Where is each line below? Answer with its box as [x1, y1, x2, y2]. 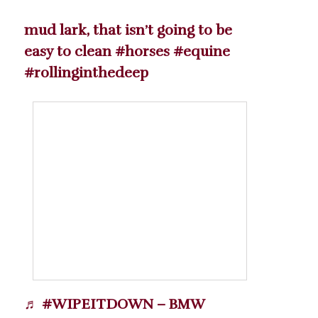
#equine [173, 43, 230, 61]
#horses [115, 43, 170, 61]
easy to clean [24, 43, 115, 61]
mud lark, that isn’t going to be [24, 21, 232, 40]
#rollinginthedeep [24, 64, 148, 82]
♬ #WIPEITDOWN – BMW [24, 295, 204, 314]
